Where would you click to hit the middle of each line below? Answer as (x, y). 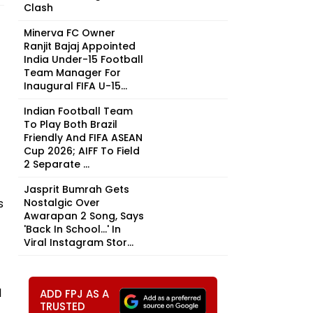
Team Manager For (72, 73)
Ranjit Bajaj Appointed (80, 46)
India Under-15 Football (83, 59)
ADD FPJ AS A (74, 294)
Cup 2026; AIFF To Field (82, 151)
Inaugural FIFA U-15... (75, 86)
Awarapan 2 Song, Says (84, 216)
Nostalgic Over (62, 203)
